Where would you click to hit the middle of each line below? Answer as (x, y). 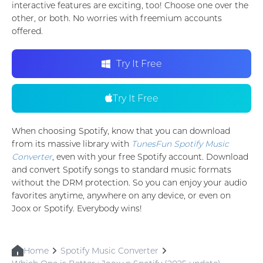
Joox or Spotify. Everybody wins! (77, 209)
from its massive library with (72, 144)
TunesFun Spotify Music (180, 144)
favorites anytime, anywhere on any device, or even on (121, 196)
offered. (27, 31)
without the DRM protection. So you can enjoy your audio (129, 183)
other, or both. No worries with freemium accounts (117, 18)
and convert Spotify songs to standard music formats (122, 170)
